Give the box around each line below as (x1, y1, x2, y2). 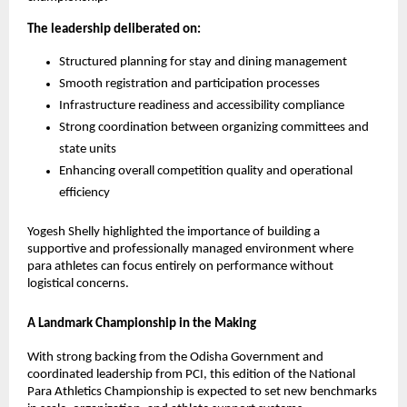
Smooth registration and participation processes (59, 76, 320, 91)
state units (59, 142, 116, 156)
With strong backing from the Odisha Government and (27, 351, 323, 365)
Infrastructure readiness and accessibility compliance (59, 98, 344, 113)
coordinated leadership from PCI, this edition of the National (27, 368, 355, 382)
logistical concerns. (27, 276, 129, 291)
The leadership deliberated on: (27, 22, 201, 36)
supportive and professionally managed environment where (27, 242, 353, 256)
